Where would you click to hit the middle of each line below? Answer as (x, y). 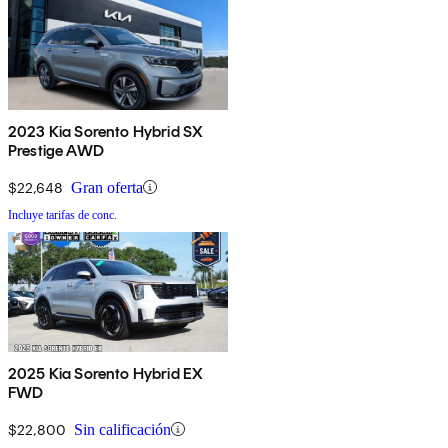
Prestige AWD (56, 150)
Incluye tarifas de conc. (62, 214)
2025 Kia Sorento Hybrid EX (106, 373)
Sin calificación (122, 429)
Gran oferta (107, 187)
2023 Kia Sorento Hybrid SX (106, 131)
